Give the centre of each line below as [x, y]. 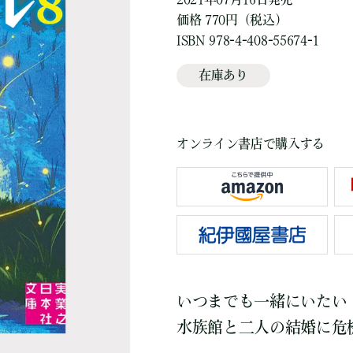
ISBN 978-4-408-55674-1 [247, 40]
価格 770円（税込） [232, 20]
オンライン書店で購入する [251, 143]
